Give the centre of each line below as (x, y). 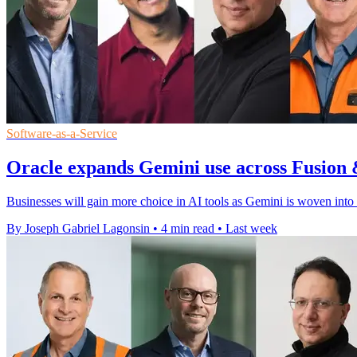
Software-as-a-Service (62, 134)
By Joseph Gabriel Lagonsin (78, 229)
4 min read (188, 229)
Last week (251, 229)
